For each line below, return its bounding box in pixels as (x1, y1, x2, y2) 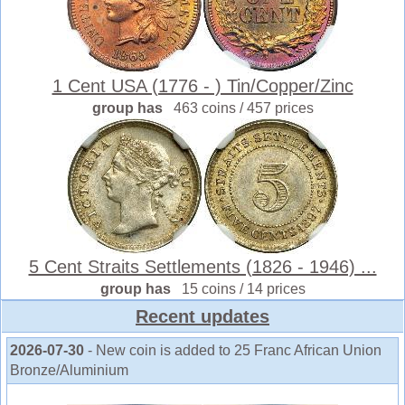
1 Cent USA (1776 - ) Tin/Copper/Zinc (52, 75, 353, 96)
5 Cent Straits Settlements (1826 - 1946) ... (28, 256, 377, 277)
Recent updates (136, 306, 269, 326)
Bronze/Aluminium (10, 362, 128, 378)
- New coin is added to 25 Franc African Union (88, 342, 381, 358)
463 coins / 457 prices (173, 99, 314, 116)
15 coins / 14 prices (181, 280, 306, 297)
